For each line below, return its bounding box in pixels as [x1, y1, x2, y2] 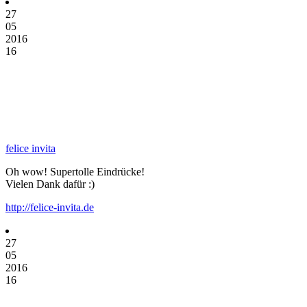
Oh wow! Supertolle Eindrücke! [5, 165, 145, 177]
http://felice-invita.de [5, 201, 94, 213]
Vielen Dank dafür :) [5, 177, 95, 190]
